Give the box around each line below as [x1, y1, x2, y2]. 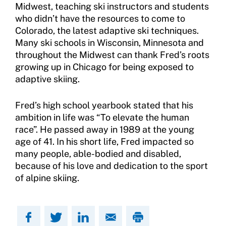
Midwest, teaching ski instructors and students [15, 1, 209, 12]
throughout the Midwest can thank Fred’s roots [15, 49, 209, 60]
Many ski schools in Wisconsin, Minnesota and [15, 37, 204, 48]
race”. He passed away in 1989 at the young [15, 124, 194, 135]
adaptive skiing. [15, 74, 80, 84]
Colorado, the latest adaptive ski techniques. [15, 25, 199, 36]
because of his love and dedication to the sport [15, 160, 208, 171]
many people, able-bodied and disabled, [15, 148, 181, 159]
